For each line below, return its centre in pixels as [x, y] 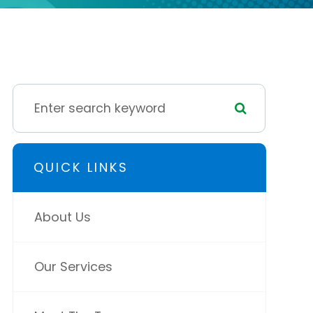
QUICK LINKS [81, 167]
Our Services [73, 267]
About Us [62, 217]
